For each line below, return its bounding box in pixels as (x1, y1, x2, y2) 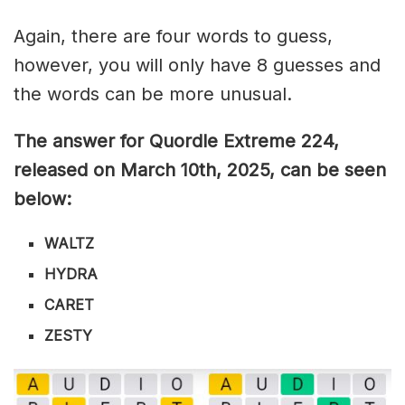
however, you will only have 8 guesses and (14, 53, 381, 76)
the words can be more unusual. (14, 82, 292, 105)
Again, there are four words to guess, (14, 24, 333, 47)
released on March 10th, (14, 158, 221, 181)
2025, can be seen (221, 158, 386, 181)
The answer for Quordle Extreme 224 (14, 129, 334, 152)
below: (14, 187, 71, 210)
